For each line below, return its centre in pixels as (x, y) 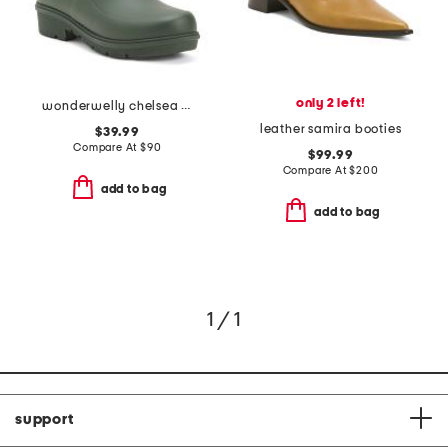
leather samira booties (330, 129)
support (44, 420)
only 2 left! (330, 103)
